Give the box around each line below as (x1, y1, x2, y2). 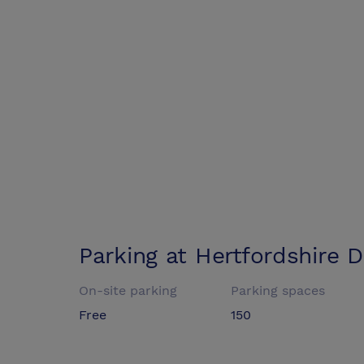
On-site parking (79, 283, 177, 299)
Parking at (79, 242, 195, 270)
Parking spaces (231, 283, 326, 299)
